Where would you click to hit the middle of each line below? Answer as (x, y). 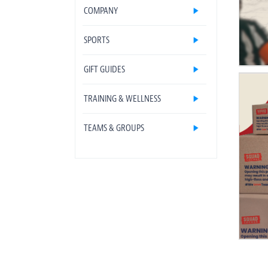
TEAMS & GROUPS (114, 128)
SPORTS (96, 40)
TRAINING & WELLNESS (122, 99)
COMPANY (100, 11)
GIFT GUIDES (104, 69)
